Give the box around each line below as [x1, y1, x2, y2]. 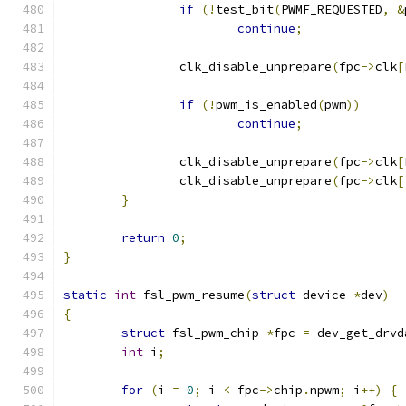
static [63, 287, 107, 303]
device [295, 287, 353, 303]
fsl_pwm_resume [136, 287, 245, 303]
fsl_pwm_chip [165, 325, 266, 341]
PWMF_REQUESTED [281, 2, 382, 17]
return [121, 230, 165, 246]
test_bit [216, 2, 274, 17]
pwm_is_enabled [216, 97, 317, 112]
